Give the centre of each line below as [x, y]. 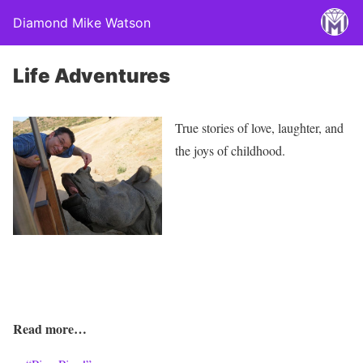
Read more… [50, 329]
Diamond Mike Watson [82, 23]
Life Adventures [92, 76]
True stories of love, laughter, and [259, 128]
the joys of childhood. [230, 151]
